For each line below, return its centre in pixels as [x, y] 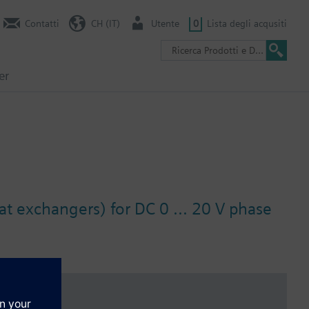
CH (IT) [105, 23]
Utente [165, 23]
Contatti [42, 23]
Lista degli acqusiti [247, 23]
